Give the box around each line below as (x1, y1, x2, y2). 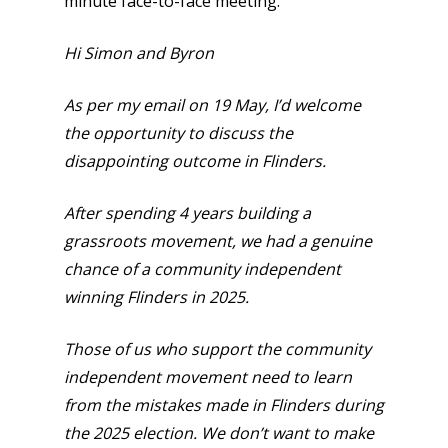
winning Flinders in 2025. (64, 286, 253, 308)
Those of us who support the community (64, 338, 371, 360)
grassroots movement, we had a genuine (64, 230, 372, 252)
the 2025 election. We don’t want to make (64, 422, 374, 444)
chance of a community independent (64, 258, 341, 280)
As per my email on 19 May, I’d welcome (64, 94, 361, 116)
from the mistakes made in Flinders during (64, 394, 384, 416)
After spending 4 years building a (64, 202, 311, 224)
